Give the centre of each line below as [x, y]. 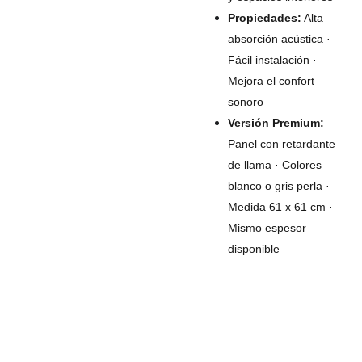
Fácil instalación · [272, 60]
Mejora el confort [271, 81]
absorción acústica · [279, 39]
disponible [253, 249]
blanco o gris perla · [278, 186]
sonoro [245, 102]
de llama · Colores [274, 165]
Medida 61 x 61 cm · [280, 207]
